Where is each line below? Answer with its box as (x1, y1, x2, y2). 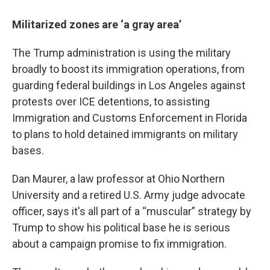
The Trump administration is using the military (12, 46, 231, 59)
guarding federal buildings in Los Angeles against (12, 79, 245, 92)
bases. (12, 144, 44, 157)
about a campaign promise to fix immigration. (12, 237, 227, 250)
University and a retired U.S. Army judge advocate (12, 189, 245, 201)
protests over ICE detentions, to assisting (12, 95, 210, 108)
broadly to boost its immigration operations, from (12, 63, 245, 75)
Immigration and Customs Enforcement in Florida (12, 111, 247, 124)
